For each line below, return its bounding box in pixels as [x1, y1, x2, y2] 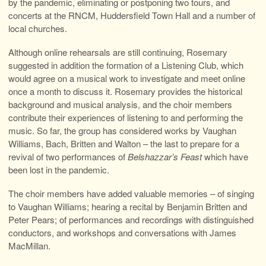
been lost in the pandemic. [8, 163, 109, 176]
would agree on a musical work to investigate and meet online [8, 72, 245, 85]
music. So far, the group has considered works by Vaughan [8, 124, 236, 137]
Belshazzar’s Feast [128, 150, 202, 163]
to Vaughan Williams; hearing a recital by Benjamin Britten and [8, 200, 247, 213]
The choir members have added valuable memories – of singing [8, 187, 254, 200]
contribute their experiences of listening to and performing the [8, 111, 243, 124]
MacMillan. [8, 239, 50, 252]
